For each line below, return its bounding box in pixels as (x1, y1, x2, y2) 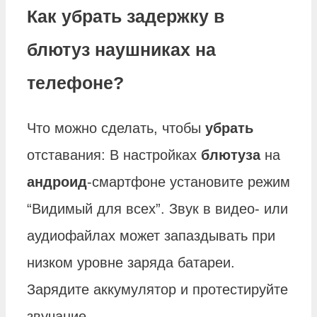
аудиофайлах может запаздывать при (27, 227, 275, 243)
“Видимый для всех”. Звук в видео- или (27, 200, 288, 217)
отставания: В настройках (27, 146, 201, 163)
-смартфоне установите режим (87, 173, 290, 190)
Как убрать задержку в (27, 6, 224, 26)
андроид (27, 173, 87, 190)
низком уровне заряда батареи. (27, 254, 235, 270)
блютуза (201, 146, 260, 163)
